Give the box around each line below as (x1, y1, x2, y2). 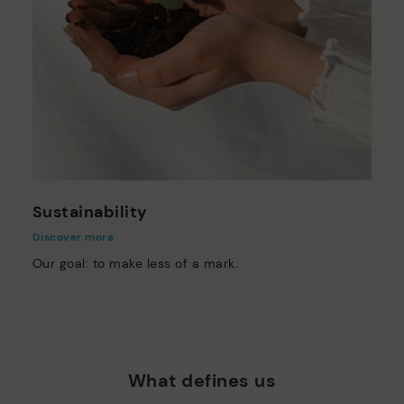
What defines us (127, 369, 277, 393)
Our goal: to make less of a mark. (32, 254, 239, 271)
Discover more (32, 229, 115, 244)
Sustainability (32, 200, 148, 223)
